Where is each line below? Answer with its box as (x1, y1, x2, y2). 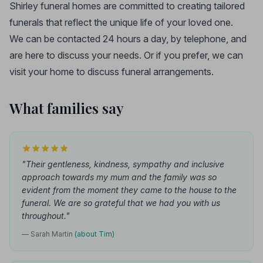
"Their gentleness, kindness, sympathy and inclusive (22, 159, 224, 169)
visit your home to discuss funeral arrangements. (9, 66, 214, 77)
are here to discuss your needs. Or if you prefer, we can (9, 49, 243, 61)
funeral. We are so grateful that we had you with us (22, 198, 220, 208)
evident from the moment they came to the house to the (22, 185, 237, 195)
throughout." (22, 211, 70, 221)
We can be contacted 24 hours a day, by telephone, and (9, 33, 247, 45)
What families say (9, 99, 124, 117)
